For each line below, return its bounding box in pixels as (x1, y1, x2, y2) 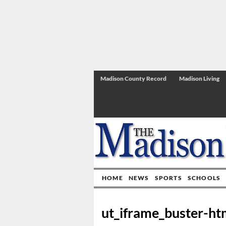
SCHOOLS (187, 174, 221, 182)
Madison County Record (100, 75, 166, 82)
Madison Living (179, 75, 219, 82)
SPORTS (154, 174, 182, 182)
